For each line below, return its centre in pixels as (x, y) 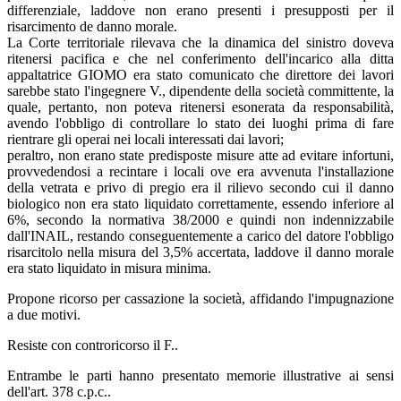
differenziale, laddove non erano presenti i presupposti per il (200, 10)
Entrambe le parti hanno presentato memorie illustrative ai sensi (200, 375)
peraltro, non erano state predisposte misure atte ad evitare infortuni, (200, 155)
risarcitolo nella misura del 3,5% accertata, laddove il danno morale (200, 252)
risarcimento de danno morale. (92, 26)
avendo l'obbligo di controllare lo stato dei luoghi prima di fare (200, 123)
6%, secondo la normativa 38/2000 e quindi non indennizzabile (200, 219)
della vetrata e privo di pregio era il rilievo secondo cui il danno (200, 187)
